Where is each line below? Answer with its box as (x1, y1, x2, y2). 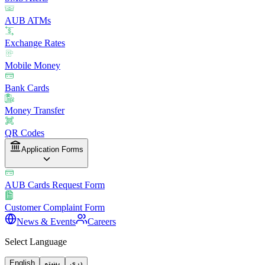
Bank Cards (5, 83, 49, 93)
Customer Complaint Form (5, 202, 105, 212)
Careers (88, 216, 116, 227)
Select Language (5, 237, 67, 247)
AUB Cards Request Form (5, 180, 105, 190)
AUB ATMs (5, 15, 51, 25)
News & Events (17, 216, 76, 227)
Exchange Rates (5, 38, 65, 48)
